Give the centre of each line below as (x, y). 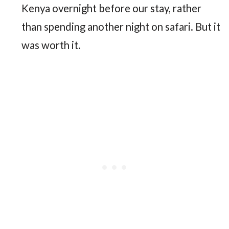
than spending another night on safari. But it (121, 27)
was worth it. (51, 45)
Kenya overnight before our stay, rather (111, 8)
